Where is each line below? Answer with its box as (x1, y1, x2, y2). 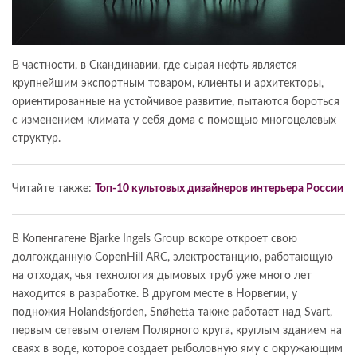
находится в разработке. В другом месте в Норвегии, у (12, 288, 297, 300)
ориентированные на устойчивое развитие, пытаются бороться (12, 96, 339, 108)
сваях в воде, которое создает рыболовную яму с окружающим (12, 343, 343, 355)
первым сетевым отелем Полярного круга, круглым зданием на (12, 325, 342, 337)
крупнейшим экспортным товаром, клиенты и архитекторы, (12, 78, 324, 90)
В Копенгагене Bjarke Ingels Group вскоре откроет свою (12, 233, 297, 245)
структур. (12, 133, 61, 145)
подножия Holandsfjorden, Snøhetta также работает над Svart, (12, 307, 332, 319)
